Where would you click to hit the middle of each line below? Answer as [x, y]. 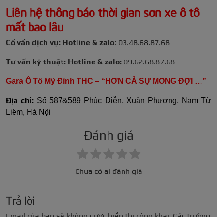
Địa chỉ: [22, 101]
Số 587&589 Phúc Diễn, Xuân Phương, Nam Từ [124, 101]
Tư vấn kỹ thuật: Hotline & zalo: [64, 62]
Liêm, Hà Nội [28, 112]
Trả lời [20, 200]
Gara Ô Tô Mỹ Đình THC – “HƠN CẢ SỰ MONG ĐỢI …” [106, 81]
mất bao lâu [35, 26]
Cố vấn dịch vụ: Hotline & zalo [60, 43]
